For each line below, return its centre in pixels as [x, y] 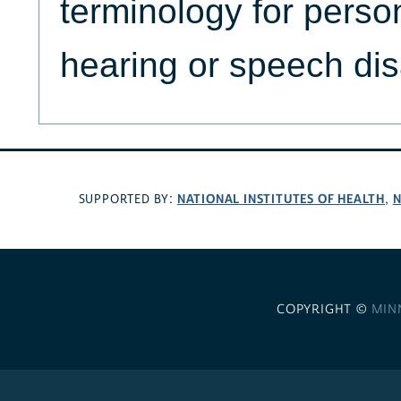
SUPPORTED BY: [128, 200]
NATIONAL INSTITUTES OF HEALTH [281, 200]
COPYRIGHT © [324, 309]
